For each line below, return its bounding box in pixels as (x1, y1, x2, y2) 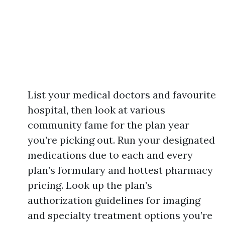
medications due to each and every (28, 149, 193, 161)
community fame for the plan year (28, 119, 189, 131)
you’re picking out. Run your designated (28, 134, 215, 146)
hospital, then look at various (28, 103, 165, 116)
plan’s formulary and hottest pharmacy (28, 164, 213, 176)
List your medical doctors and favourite (28, 88, 216, 101)
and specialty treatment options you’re (28, 209, 212, 221)
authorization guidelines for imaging (28, 194, 200, 206)
